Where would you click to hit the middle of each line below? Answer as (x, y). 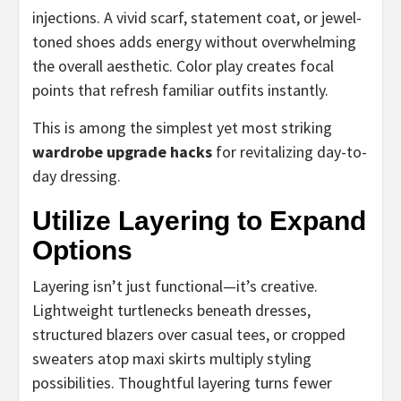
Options (82, 250)
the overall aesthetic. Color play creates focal (183, 65)
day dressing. (77, 175)
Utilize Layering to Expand (199, 220)
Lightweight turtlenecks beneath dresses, (171, 310)
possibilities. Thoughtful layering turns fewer (182, 382)
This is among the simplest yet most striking (182, 127)
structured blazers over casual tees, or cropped (189, 334)
